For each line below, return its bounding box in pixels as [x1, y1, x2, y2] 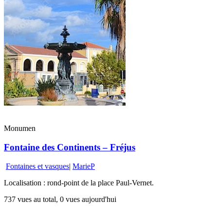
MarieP [73, 162, 95, 170]
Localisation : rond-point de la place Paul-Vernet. [4, 178, 154, 187]
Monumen [4, 124, 36, 133]
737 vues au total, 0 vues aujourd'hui [4, 195, 116, 203]
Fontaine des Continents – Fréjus [4, 142, 135, 153]
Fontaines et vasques [6, 162, 69, 170]
